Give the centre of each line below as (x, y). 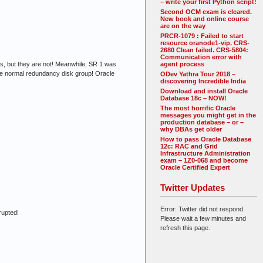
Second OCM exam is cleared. (206, 12)
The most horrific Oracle (198, 108)
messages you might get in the (208, 115)
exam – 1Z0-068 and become (204, 161)
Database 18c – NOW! (193, 98)
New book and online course (205, 19)
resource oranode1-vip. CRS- (205, 43)
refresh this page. (185, 227)
